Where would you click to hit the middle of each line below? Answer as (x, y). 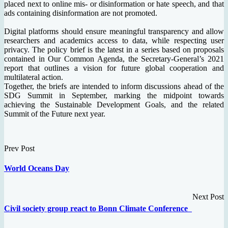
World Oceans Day (37, 168)
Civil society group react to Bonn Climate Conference (98, 208)
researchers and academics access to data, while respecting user (114, 41)
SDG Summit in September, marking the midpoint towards (114, 96)
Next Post (208, 196)
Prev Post (19, 149)
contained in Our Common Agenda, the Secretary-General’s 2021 (114, 59)
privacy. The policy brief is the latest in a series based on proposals (114, 50)
